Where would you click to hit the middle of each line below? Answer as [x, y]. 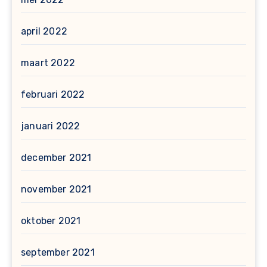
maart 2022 [48, 63]
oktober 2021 [51, 221]
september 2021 [58, 253]
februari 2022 [53, 95]
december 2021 [56, 158]
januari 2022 [51, 126]
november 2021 [56, 190]
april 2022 [44, 32]
